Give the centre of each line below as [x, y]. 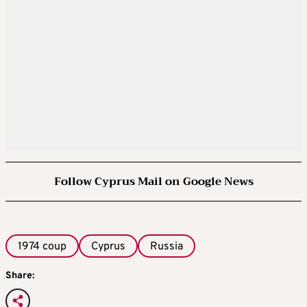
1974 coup [42, 247]
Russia [167, 247]
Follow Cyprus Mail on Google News [153, 182]
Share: [20, 276]
